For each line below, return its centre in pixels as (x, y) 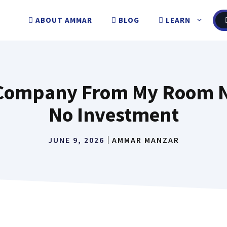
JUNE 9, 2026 (76, 140)
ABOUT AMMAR (63, 20)
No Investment (113, 115)
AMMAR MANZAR (145, 140)
